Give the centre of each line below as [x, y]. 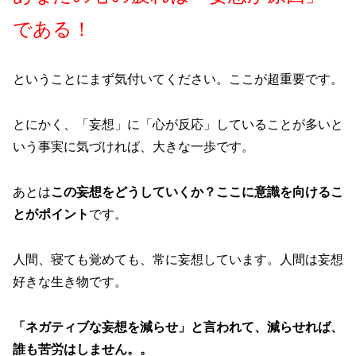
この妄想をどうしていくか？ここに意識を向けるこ [197, 192]
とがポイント [51, 214]
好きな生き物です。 [70, 281]
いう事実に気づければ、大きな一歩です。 [133, 147]
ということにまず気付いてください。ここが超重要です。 [178, 79]
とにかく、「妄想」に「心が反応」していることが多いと [178, 125]
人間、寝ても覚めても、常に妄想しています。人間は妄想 [178, 259]
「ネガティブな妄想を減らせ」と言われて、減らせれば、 [178, 327]
